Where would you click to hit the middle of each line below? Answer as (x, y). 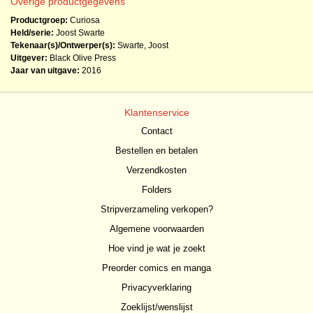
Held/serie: (32, 33)
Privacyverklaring (156, 287)
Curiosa (84, 20)
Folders (156, 190)
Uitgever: (29, 58)
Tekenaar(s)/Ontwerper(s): (63, 45)
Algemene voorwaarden (156, 229)
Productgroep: (39, 20)
